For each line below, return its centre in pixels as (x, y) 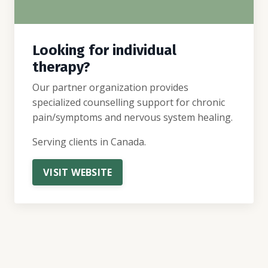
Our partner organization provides (110, 87)
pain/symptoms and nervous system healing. (133, 117)
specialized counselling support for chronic (129, 102)
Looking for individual (104, 50)
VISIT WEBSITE (78, 172)
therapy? (61, 67)
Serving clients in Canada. (89, 142)
